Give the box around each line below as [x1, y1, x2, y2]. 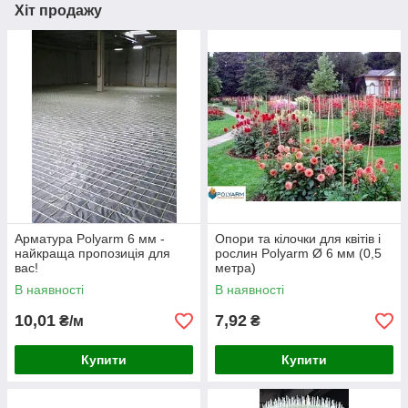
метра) [215, 260, 256, 276]
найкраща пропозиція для [15, 246, 170, 261]
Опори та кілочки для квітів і [215, 231, 381, 247]
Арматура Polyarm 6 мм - [15, 231, 165, 247]
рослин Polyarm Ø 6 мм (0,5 [215, 246, 382, 261]
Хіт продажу [15, 3, 102, 19]
